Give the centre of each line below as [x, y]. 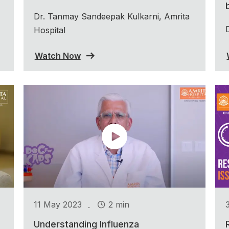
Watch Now [58, 55]
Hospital [49, 30]
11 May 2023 [58, 205]
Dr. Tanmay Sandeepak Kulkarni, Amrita [111, 16]
